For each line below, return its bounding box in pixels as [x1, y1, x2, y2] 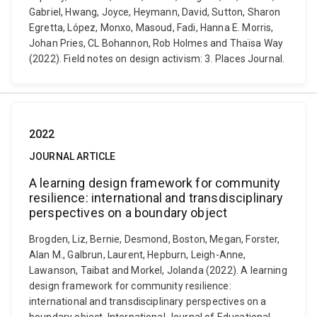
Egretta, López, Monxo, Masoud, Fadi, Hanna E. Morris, [29, 22, 274, 33]
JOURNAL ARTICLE [29, 151, 116, 162]
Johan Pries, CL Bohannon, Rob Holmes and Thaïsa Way [29, 38, 284, 49]
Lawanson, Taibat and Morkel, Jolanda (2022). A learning [29, 265, 287, 276]
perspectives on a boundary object [29, 205, 228, 220]
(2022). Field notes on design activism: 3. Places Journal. [29, 53, 285, 64]
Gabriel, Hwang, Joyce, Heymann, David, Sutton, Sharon [29, 6, 281, 18]
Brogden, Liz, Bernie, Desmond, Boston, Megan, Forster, [29, 234, 280, 245]
